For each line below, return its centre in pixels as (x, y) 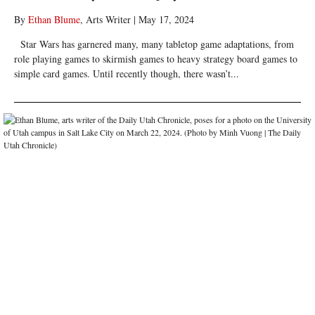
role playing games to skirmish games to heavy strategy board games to (155, 59)
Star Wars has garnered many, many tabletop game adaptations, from (154, 44)
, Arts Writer (105, 19)
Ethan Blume (54, 19)
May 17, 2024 (166, 19)
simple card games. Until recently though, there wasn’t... (126, 73)
